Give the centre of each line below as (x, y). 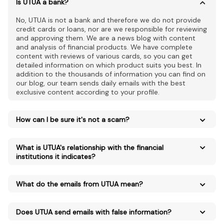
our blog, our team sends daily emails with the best (101, 83)
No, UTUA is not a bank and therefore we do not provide (108, 20)
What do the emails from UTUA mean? (79, 184)
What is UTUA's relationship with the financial (90, 147)
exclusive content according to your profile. (88, 92)
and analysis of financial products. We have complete (104, 47)
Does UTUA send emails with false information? (94, 212)
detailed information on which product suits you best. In (109, 65)
